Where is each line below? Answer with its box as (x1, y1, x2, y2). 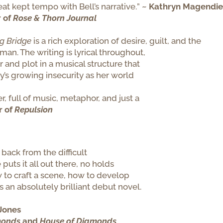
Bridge (6, 35, 32, 46)
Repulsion (14, 104, 53, 114)
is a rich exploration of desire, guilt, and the (33, 35, 202, 46)
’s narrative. (94, 1, 137, 11)
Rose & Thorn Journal (13, 12, 97, 23)
